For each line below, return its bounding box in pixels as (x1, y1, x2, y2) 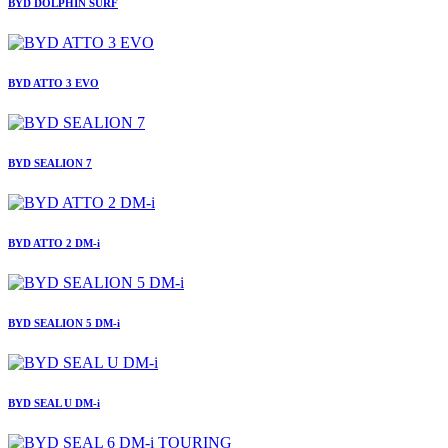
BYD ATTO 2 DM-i (8, 237, 100, 250)
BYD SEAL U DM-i (8, 396, 100, 409)
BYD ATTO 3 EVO (8, 77, 99, 90)
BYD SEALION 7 (8, 157, 92, 170)
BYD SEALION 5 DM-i (8, 316, 120, 329)
